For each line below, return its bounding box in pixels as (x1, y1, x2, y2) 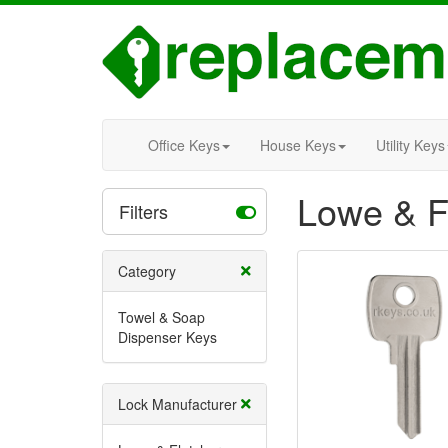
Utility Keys (376, 135, 445, 155)
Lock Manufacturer (118, 394, 237, 414)
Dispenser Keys (118, 327, 217, 347)
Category (118, 261, 176, 281)
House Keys (260, 135, 336, 155)
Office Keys (148, 135, 220, 155)
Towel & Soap (118, 307, 205, 327)
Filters (119, 198, 173, 224)
